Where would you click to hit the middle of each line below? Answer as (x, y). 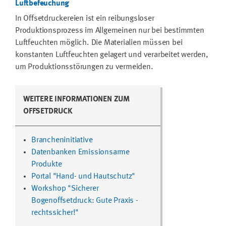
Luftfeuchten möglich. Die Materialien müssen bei (99, 43)
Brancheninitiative (62, 140)
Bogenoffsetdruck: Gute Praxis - (85, 201)
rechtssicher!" (55, 213)
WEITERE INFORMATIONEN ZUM (77, 99)
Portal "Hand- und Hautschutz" (83, 176)
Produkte (47, 164)
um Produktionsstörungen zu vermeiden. (84, 67)
